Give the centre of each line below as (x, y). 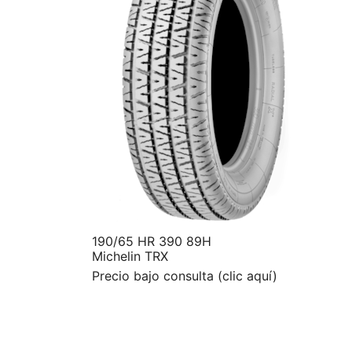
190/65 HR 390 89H (152, 241)
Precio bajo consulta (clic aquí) (185, 275)
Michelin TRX (130, 256)
